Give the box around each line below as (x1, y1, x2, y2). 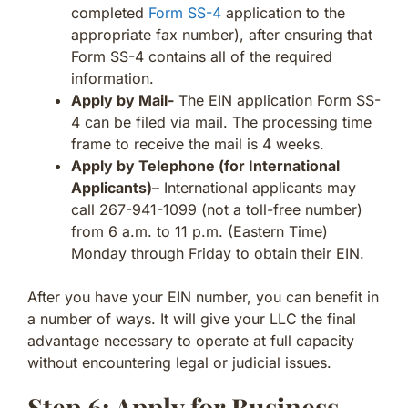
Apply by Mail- (71, 90, 174, 109)
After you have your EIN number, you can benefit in (27, 287, 379, 306)
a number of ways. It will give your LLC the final (27, 309, 356, 328)
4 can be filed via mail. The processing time (71, 112, 372, 131)
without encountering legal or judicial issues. (27, 352, 331, 372)
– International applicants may (152, 178, 356, 197)
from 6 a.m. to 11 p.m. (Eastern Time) (71, 221, 328, 240)
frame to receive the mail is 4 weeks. (71, 134, 324, 153)
